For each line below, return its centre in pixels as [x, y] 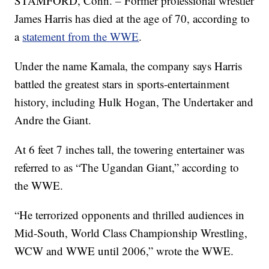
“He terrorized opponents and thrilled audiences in [130, 215]
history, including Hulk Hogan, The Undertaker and [134, 102]
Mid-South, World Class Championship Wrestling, [131, 233]
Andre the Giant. [53, 120]
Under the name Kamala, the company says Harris [128, 66]
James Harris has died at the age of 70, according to [132, 19]
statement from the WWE [81, 37]
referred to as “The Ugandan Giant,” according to [127, 168]
